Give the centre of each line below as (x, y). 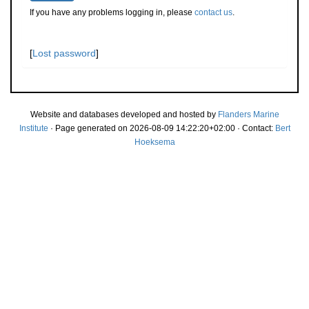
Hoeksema (154, 142)
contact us (213, 12)
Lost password (64, 53)
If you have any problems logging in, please (112, 12)
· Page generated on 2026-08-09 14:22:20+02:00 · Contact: (161, 128)
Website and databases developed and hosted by (124, 114)
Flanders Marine (248, 114)
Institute (33, 128)
